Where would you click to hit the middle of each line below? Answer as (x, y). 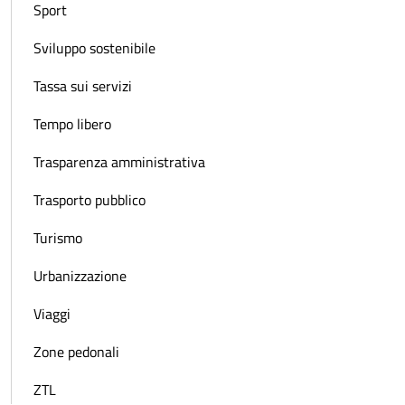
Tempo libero (72, 123)
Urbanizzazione (80, 275)
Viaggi (52, 313)
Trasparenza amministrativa (119, 161)
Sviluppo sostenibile (94, 47)
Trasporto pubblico (89, 199)
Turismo (58, 237)
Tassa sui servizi (83, 85)
